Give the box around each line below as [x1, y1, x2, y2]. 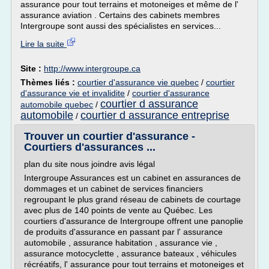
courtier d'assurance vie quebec [77, 77, 199, 87]
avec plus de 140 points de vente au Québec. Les [24, 205, 213, 215]
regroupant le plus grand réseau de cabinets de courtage [24, 195, 241, 204]
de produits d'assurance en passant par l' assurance [24, 227, 223, 237]
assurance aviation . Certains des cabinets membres [20, 10, 220, 20]
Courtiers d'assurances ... [24, 141, 156, 153]
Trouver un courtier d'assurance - [24, 130, 195, 142]
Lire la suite [20, 39, 67, 49]
